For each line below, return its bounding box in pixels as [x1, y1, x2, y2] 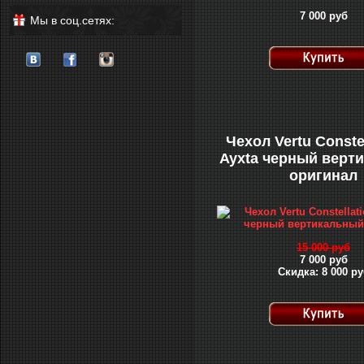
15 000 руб [297, 241, 350, 253]
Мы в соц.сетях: [30, 14, 115, 27]
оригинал [289, 167, 357, 184]
